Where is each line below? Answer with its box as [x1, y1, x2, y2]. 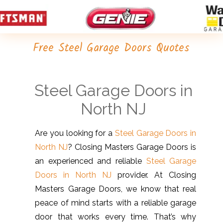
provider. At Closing [111, 170, 197, 180]
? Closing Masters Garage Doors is [68, 142, 197, 152]
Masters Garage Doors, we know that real [35, 184, 197, 194]
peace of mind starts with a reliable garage [35, 198, 197, 208]
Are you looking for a [35, 128, 115, 138]
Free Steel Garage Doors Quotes [33, 39, 190, 58]
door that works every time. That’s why [35, 212, 197, 222]
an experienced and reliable [35, 156, 146, 166]
